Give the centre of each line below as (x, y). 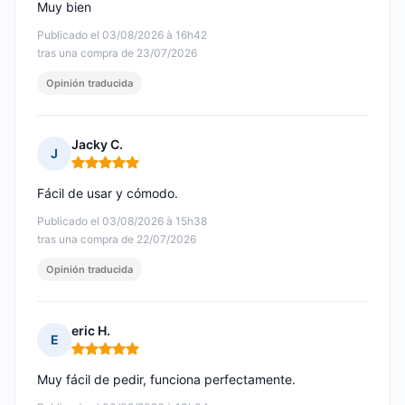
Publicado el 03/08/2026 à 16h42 (122, 35)
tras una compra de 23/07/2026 (117, 53)
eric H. (91, 331)
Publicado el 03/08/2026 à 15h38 (122, 221)
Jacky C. (97, 145)
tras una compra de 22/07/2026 (117, 240)
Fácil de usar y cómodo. (108, 193)
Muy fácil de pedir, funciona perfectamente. (166, 380)
